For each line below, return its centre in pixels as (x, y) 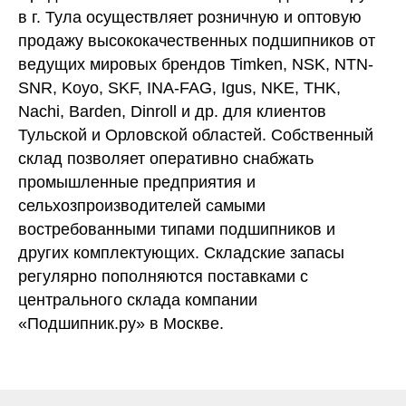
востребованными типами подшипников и (177, 229)
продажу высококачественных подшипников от (197, 41)
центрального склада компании (138, 300)
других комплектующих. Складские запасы (181, 253)
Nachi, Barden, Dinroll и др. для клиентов (172, 111)
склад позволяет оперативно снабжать (166, 159)
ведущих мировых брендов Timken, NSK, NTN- (196, 64)
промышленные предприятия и (137, 182)
